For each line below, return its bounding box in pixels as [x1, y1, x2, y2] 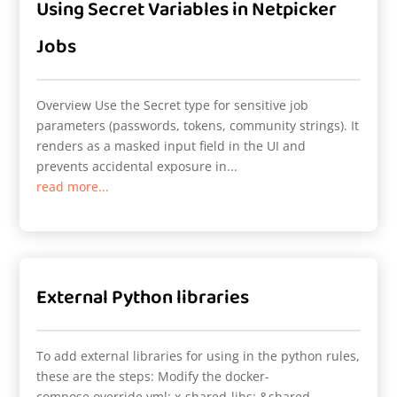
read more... [36, 177, 110, 195]
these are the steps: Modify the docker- [36, 367, 270, 385]
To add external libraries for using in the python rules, [36, 346, 361, 364]
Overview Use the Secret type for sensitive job [36, 96, 309, 113]
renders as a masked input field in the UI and [36, 136, 307, 154]
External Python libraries [36, 281, 250, 314]
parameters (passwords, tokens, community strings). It [36, 116, 360, 134]
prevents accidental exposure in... [36, 157, 238, 175]
